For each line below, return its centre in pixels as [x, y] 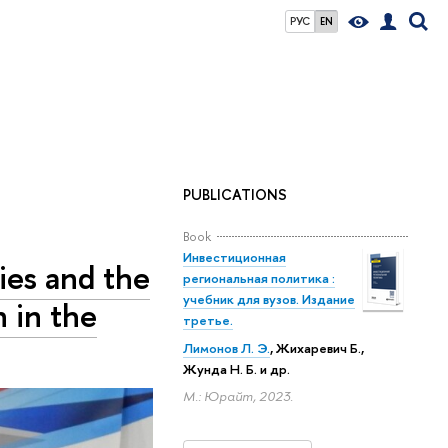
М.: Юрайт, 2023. [238, 396]
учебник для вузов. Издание [269, 298]
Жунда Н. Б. [220, 368]
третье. [208, 319]
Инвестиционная [234, 256]
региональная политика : [259, 277]
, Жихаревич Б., [317, 347]
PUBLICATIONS [235, 195]
